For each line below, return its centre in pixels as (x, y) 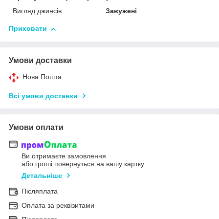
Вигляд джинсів (37, 11)
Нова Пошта (42, 77)
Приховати (28, 29)
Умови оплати (36, 128)
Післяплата (40, 191)
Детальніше (42, 175)
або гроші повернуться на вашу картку (83, 164)
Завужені (121, 11)
